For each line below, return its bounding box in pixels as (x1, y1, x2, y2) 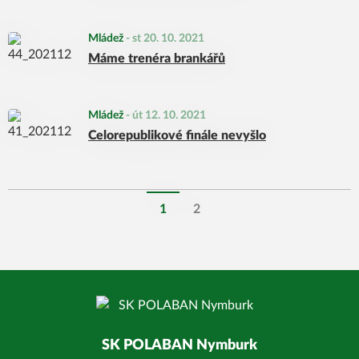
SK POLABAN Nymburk (102, 338, 257, 353)
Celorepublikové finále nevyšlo (88, 129, 266, 142)
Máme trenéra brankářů (88, 52, 225, 65)
